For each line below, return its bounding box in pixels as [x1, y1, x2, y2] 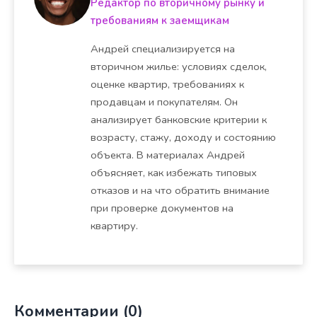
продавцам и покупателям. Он [91, 94, 238, 109]
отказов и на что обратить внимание [91, 183, 270, 197]
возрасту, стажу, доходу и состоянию [91, 129, 276, 144]
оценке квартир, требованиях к [91, 76, 244, 91]
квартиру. [91, 218, 138, 233]
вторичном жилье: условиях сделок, [91, 59, 267, 74]
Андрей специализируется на [91, 41, 235, 56]
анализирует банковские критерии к [91, 112, 267, 127]
